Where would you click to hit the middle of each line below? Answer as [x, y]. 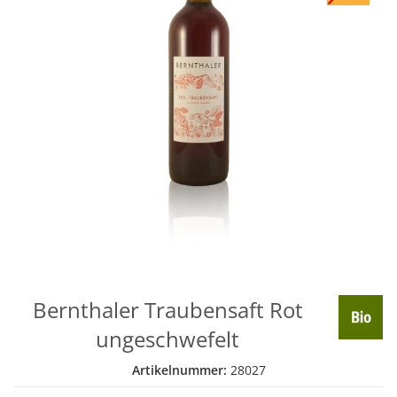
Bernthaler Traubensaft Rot [167, 310]
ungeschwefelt [167, 339]
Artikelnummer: [181, 370]
